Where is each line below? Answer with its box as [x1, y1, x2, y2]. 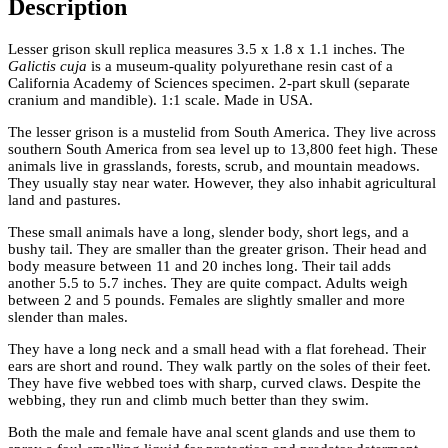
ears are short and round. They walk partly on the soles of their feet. [8, 357, 431, 374]
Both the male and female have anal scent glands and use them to [8, 423, 416, 440]
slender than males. [8, 308, 128, 325]
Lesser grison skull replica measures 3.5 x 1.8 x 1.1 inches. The [8, 40, 405, 57]
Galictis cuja [8, 57, 87, 74]
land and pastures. [8, 191, 121, 208]
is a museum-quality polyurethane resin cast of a [87, 57, 393, 74]
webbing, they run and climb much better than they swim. [8, 391, 369, 408]
